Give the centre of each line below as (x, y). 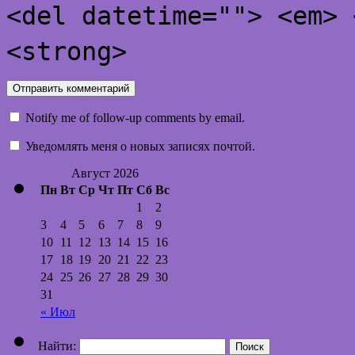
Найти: (57, 345)
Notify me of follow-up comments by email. (135, 117)
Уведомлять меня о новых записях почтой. (140, 146)
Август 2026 (105, 173)
